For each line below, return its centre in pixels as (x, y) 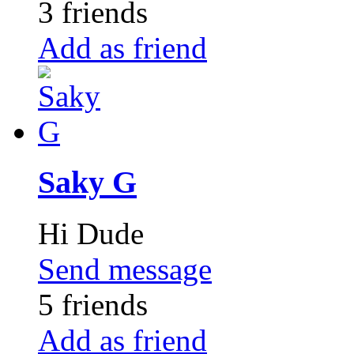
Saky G (87, 183)
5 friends (93, 305)
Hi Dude (91, 234)
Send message (125, 269)
